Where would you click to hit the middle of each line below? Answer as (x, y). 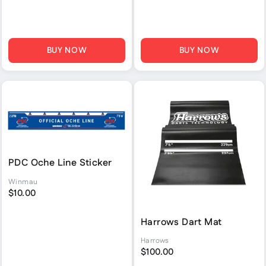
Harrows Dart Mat (181, 222)
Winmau (23, 182)
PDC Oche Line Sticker (60, 163)
